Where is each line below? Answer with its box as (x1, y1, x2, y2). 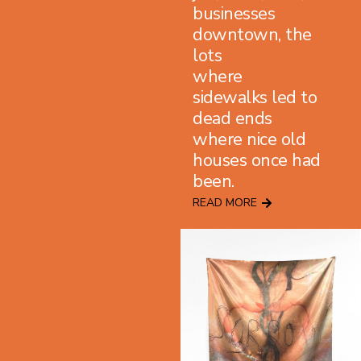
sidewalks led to (193, 85, 317, 110)
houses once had (193, 147, 321, 172)
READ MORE (193, 194, 257, 210)
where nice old (193, 127, 305, 151)
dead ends (193, 106, 272, 131)
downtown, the (193, 22, 312, 47)
